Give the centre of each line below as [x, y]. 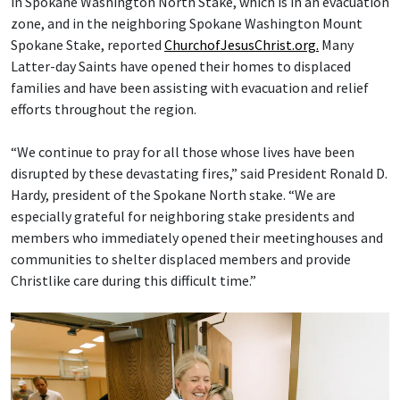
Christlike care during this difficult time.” [133, 281]
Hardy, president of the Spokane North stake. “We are [173, 195]
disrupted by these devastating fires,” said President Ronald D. [199, 174]
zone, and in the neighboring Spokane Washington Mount [187, 24]
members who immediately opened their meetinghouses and [197, 238]
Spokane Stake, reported [87, 45]
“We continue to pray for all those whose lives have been [183, 152]
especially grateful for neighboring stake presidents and [183, 217]
